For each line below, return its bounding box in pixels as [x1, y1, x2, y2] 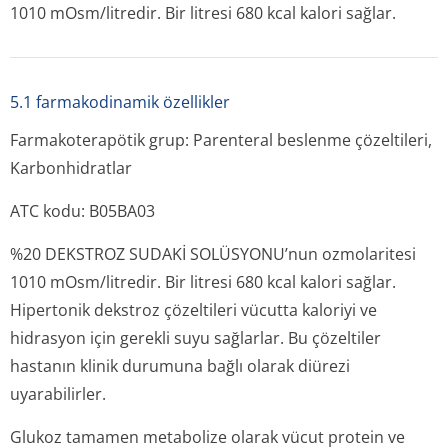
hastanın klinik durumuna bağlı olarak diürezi [10, 355, 350, 377]
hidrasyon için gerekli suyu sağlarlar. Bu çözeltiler [10, 327, 381, 349]
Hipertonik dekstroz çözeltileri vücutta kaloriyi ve [10, 299, 377, 321]
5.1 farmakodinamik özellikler [10, 91, 230, 113]
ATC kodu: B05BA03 [10, 200, 155, 222]
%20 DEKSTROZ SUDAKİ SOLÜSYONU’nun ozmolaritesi [10, 243, 416, 265]
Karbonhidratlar [10, 157, 132, 179]
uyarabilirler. [10, 383, 106, 405]
